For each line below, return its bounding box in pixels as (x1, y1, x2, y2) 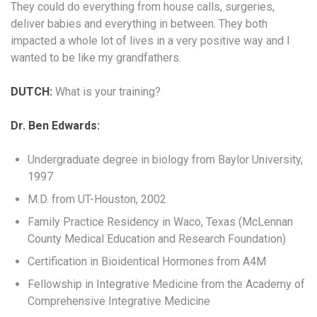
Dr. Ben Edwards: (11, 118, 100, 132)
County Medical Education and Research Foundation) (28, 231, 286, 246)
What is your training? (52, 84, 161, 98)
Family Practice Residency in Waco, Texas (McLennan (28, 214, 293, 229)
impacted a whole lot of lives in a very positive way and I (11, 33, 290, 47)
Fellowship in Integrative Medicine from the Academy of (28, 277, 305, 291)
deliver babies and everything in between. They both (11, 16, 267, 30)
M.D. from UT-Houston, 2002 (28, 192, 166, 206)
